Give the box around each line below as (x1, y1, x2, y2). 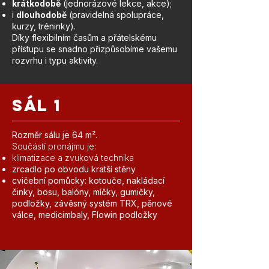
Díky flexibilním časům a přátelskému (12, 32, 157, 43)
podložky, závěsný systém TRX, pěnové (12, 198, 172, 208)
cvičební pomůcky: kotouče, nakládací (12, 175, 165, 186)
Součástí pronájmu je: (12, 141, 96, 151)
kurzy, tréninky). (12, 21, 76, 31)
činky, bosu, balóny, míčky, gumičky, (12, 187, 155, 197)
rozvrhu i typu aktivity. (12, 55, 98, 65)
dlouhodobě (16, 10, 67, 20)
